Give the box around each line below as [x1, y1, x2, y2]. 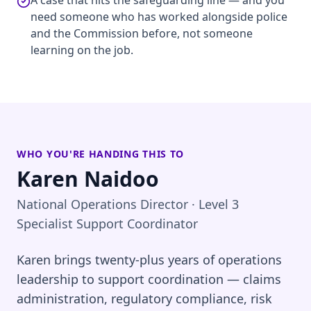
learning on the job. [31, 42, 133, 58]
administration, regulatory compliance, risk [17, 290, 272, 307]
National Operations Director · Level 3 [17, 196, 239, 212]
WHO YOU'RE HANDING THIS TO [17, 147, 185, 160]
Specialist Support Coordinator [17, 215, 198, 232]
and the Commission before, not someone [31, 26, 253, 41]
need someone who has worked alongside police [31, 9, 287, 24]
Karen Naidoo [17, 165, 159, 193]
